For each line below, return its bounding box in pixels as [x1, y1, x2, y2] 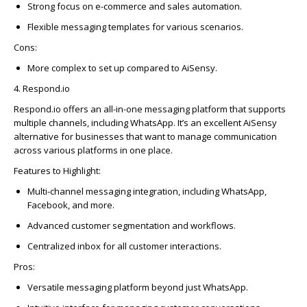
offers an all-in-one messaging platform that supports [61, 102, 286, 115]
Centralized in [27, 239, 85, 252]
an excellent [188, 116, 243, 129]
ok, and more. [58, 198, 114, 211]
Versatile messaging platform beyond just [27, 280, 203, 293]
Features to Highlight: [14, 164, 101, 177]
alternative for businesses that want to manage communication [14, 130, 277, 143]
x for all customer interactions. [96, 239, 221, 252]
